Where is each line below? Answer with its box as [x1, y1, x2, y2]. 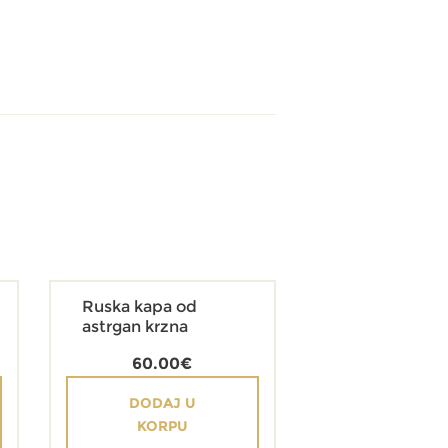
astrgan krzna [81, 317, 188, 337]
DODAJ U [128, 394, 196, 413]
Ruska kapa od [81, 297, 197, 317]
